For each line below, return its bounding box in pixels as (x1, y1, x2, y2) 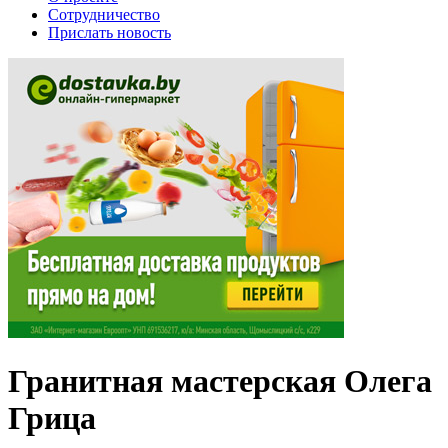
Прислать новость (48, 23, 171, 41)
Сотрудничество (48, 5, 160, 23)
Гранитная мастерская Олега (8, 363, 432, 400)
